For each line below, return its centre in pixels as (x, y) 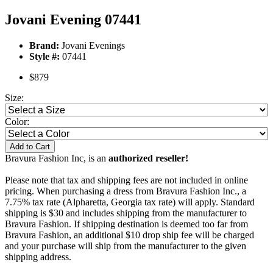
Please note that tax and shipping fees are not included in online (126, 180)
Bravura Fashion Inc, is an (57, 158)
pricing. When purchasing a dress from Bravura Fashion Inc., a (126, 191)
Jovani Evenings (92, 46)
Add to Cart (30, 147)
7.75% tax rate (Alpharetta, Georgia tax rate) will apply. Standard (130, 202)
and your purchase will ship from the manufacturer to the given (126, 246)
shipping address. (38, 257)
